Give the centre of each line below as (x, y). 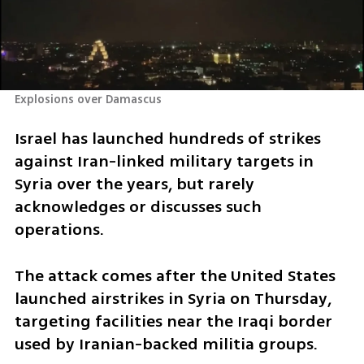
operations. (59, 230)
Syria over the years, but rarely (134, 184)
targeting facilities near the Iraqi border (173, 321)
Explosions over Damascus (88, 99)
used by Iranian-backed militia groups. (166, 344)
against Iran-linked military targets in (164, 162)
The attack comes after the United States (175, 275)
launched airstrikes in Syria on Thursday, (173, 298)
